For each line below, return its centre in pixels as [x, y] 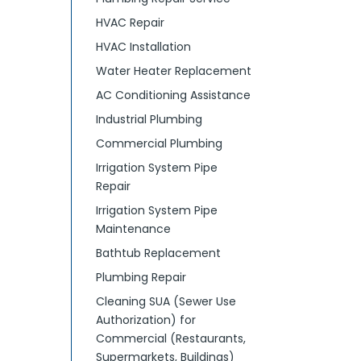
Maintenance [134, 229]
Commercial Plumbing [160, 143]
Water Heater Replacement [174, 71]
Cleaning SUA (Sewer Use [166, 301]
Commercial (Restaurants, [171, 338]
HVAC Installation [144, 47]
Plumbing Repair [141, 277]
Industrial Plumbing [149, 119]
